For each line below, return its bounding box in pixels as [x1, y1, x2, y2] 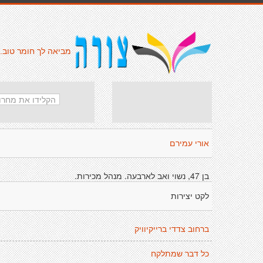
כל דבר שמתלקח [151, 249, 209, 258]
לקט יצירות [171, 191, 209, 201]
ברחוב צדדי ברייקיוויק [134, 224, 209, 234]
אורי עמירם [170, 139, 209, 148]
